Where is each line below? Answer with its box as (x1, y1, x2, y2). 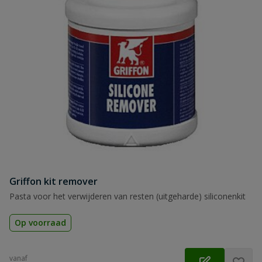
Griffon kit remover (9, 175, 98, 188)
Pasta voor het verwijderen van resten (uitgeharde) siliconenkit (9, 191, 246, 202)
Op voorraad (15, 217, 66, 228)
